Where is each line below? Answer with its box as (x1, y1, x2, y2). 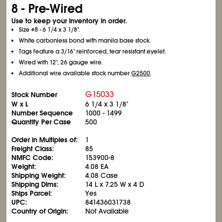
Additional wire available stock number (19, 69, 132, 77)
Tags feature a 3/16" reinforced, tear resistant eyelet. (19, 48, 166, 55)
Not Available (85, 207, 129, 216)
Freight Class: (11, 144, 55, 153)
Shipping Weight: (11, 171, 66, 180)
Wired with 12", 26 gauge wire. (19, 58, 104, 66)
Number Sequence (11, 109, 73, 117)
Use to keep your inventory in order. (11, 16, 128, 25)
